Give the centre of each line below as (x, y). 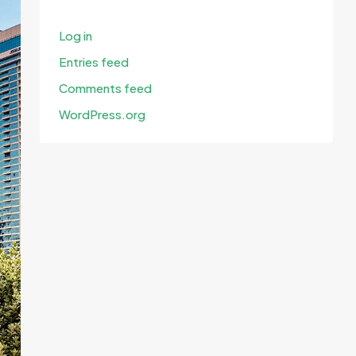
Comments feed (105, 88)
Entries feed (94, 62)
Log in (75, 35)
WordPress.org (102, 114)
